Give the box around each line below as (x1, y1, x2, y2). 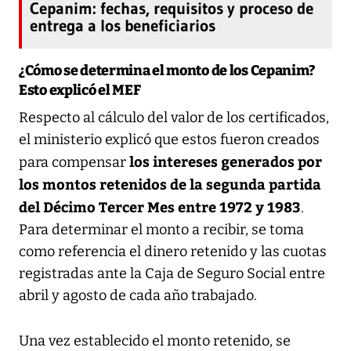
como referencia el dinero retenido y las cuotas (19, 242, 327, 260)
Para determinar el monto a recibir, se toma (19, 220, 304, 238)
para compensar (19, 153, 129, 171)
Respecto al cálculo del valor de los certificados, (19, 108, 329, 126)
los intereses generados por (129, 150, 322, 171)
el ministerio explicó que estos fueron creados (19, 130, 320, 148)
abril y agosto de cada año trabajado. (19, 286, 257, 304)
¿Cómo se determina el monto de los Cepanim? (19, 61, 316, 79)
